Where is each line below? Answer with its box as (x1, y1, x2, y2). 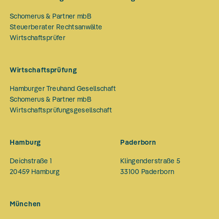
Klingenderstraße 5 (120, 156, 181, 166)
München (10, 199, 41, 209)
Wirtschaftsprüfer (10, 33, 66, 43)
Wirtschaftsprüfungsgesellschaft (10, 106, 112, 115)
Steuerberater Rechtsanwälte (10, 22, 103, 32)
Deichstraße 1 (10, 156, 52, 166)
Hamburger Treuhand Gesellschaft (10, 84, 116, 93)
